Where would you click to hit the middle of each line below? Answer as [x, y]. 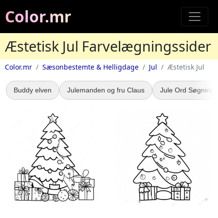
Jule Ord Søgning [187, 90]
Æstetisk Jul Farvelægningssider [108, 46]
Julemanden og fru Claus [106, 90]
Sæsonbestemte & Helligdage [91, 67]
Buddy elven [33, 90]
